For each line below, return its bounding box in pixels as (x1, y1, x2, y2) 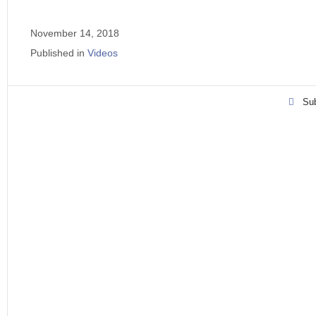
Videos (87, 47, 118, 59)
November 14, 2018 (30, 28, 119, 39)
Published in (30, 47, 85, 59)
